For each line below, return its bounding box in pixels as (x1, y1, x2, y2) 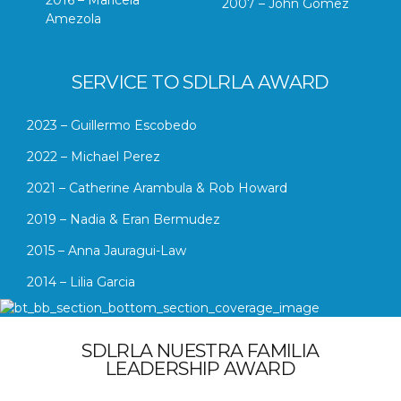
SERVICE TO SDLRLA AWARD (72, 70, 329, 93)
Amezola (46, 10, 101, 27)
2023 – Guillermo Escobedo (27, 116, 197, 133)
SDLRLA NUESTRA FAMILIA (81, 338, 320, 362)
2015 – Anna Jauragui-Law (27, 242, 186, 259)
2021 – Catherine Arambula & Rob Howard (27, 179, 287, 196)
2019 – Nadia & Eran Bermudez (27, 210, 220, 227)
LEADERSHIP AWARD (105, 356, 295, 380)
